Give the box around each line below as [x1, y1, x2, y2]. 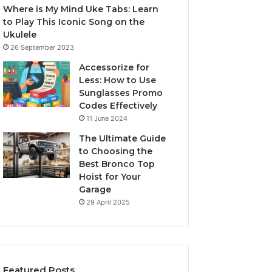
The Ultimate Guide [79, 133, 166, 144]
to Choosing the [79, 146, 153, 157]
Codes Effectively [79, 100, 158, 111]
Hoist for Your [79, 171, 141, 182]
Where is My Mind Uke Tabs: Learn [3, 4, 159, 15]
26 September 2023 [10, 43, 75, 52]
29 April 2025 [86, 198, 131, 206]
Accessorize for [79, 62, 150, 73]
